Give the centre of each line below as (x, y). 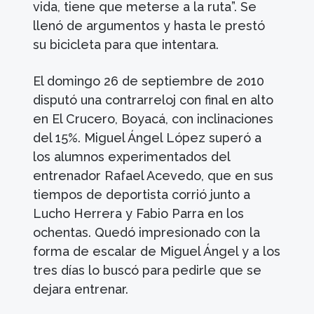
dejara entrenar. (81, 289)
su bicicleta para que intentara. (126, 44)
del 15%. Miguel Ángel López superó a (148, 137)
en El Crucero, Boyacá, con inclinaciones (153, 118)
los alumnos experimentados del (132, 156)
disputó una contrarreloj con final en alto (153, 100)
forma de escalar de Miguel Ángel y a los (157, 251)
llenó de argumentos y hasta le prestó (149, 25)
